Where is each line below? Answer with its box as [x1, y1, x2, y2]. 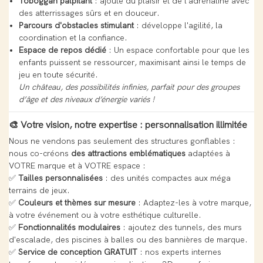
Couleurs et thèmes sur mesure [18, 198, 136, 208]
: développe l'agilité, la [133, 21, 222, 31]
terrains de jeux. [9, 186, 70, 196]
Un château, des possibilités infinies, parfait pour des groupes [18, 82, 240, 93]
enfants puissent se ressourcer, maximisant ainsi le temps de [18, 58, 246, 68]
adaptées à [186, 149, 230, 159]
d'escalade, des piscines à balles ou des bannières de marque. [9, 235, 248, 245]
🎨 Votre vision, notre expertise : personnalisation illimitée [9, 120, 247, 131]
